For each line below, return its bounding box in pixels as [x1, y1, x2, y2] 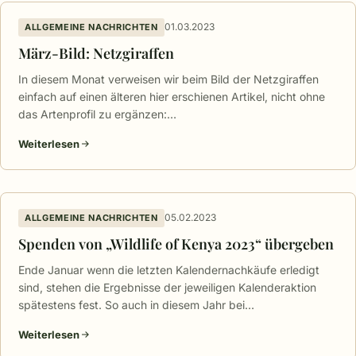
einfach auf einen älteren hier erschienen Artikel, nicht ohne [18, 89, 325, 103]
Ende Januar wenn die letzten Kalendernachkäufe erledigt [18, 262, 319, 277]
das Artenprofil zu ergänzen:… [18, 106, 176, 121]
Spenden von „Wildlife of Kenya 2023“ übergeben [18, 234, 334, 253]
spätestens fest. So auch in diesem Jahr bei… [18, 297, 254, 311]
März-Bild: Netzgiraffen [18, 43, 174, 63]
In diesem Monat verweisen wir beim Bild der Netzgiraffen [18, 72, 319, 86]
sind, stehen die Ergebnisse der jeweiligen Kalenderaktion [18, 280, 316, 294]
